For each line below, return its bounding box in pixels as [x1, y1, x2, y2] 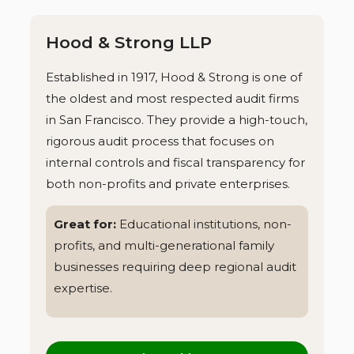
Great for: [54, 216, 119, 232]
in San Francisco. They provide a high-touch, [46, 111, 307, 127]
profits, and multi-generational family [54, 237, 274, 253]
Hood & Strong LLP [46, 32, 212, 53]
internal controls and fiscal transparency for [46, 154, 305, 170]
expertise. [54, 280, 112, 296]
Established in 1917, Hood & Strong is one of [46, 69, 302, 85]
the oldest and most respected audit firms [46, 90, 299, 106]
